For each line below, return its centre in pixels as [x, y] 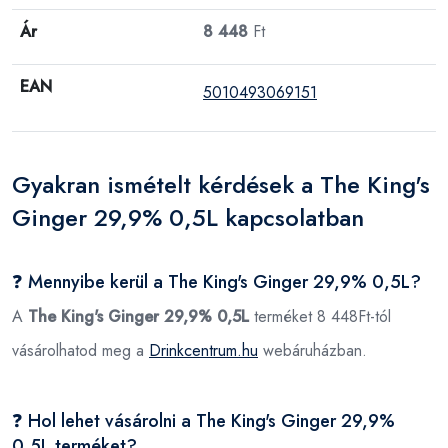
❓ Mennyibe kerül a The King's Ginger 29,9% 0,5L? [216, 281]
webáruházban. [312, 350]
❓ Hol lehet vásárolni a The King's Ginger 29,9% [203, 420]
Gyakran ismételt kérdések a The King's [221, 184]
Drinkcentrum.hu [203, 350]
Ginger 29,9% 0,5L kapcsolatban [188, 217]
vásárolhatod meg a [80, 350]
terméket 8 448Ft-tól [320, 316]
